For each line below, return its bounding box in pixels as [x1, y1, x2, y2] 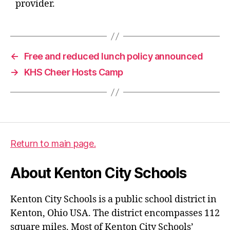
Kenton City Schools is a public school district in [10, 194, 217, 205]
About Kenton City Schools [10, 164, 186, 182]
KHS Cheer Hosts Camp [24, 67, 123, 78]
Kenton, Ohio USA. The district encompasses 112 [10, 207, 220, 219]
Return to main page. [10, 138, 96, 149]
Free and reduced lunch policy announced [24, 51, 203, 62]
